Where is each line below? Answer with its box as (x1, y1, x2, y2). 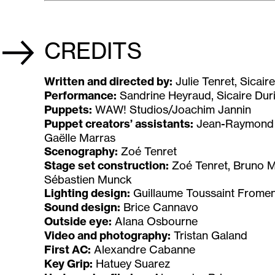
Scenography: (44, 144, 118, 159)
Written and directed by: (44, 74, 172, 89)
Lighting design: (44, 186, 130, 201)
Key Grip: (44, 257, 93, 271)
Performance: (44, 88, 117, 103)
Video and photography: (44, 228, 171, 243)
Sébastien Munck (44, 172, 132, 187)
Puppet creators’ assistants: (44, 117, 193, 131)
